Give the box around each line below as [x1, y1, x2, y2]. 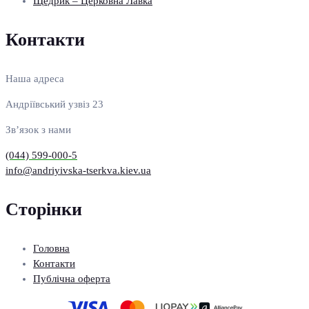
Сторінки [6, 199, 82, 220]
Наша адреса [6, 73, 64, 85]
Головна [33, 243, 70, 255]
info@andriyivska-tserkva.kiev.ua [6, 165, 151, 177]
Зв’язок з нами [6, 124, 71, 136]
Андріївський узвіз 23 [6, 99, 103, 110]
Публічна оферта [33, 273, 110, 285]
